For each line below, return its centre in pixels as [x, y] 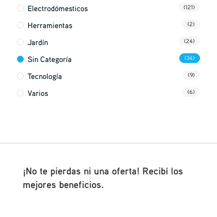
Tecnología [45, 76]
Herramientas [50, 25]
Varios [38, 93]
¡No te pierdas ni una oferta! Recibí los [103, 170]
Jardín [38, 42]
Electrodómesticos [58, 8]
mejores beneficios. [63, 184]
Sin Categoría [50, 59]
